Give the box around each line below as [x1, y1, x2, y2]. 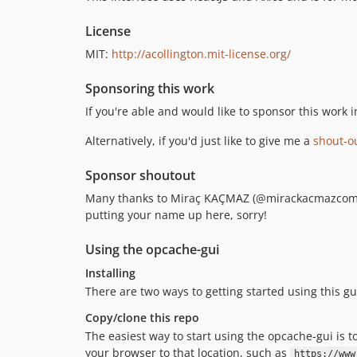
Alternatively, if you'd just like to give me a [85, 133, 313, 148]
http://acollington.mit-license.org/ [112, 46, 291, 61]
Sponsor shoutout [85, 167, 195, 184]
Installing [85, 265, 135, 280]
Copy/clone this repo [85, 310, 199, 325]
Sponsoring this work [85, 80, 214, 97]
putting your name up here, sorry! [85, 207, 267, 222]
